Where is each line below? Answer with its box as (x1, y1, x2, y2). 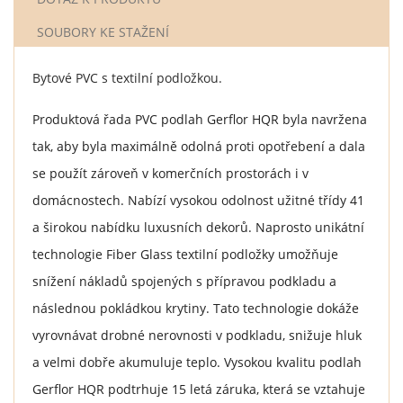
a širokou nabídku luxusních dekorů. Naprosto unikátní (32, 218, 364, 236)
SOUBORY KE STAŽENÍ (37, 22, 169, 40)
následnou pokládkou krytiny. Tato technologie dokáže (32, 299, 359, 317)
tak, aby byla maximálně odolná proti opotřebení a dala (32, 137, 365, 155)
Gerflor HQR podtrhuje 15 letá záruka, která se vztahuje (32, 380, 365, 398)
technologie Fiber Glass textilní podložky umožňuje (32, 245, 338, 263)
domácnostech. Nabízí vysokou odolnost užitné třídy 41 (32, 191, 364, 209)
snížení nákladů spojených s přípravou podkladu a (32, 272, 336, 290)
